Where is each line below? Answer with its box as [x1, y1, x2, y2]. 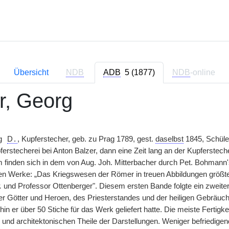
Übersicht [14, 68, 49, 77]
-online [190, 68, 215, 77]
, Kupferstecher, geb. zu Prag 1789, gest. [17, 135, 156, 143]
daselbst [155, 135, 184, 143]
